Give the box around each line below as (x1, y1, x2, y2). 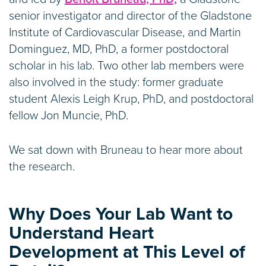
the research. (9, 160, 75, 175)
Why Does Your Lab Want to (9, 203, 233, 226)
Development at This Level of (9, 241, 245, 264)
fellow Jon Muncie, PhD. (9, 109, 128, 123)
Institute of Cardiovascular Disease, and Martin (9, 26, 241, 40)
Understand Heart (9, 222, 154, 245)
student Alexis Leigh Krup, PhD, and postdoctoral (9, 92, 254, 107)
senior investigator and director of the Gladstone (9, 9, 252, 24)
